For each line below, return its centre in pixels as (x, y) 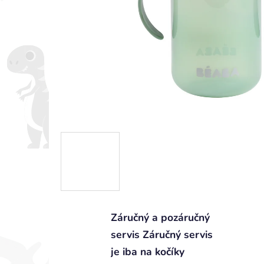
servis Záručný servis (162, 234)
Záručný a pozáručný (160, 217)
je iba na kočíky (148, 251)
